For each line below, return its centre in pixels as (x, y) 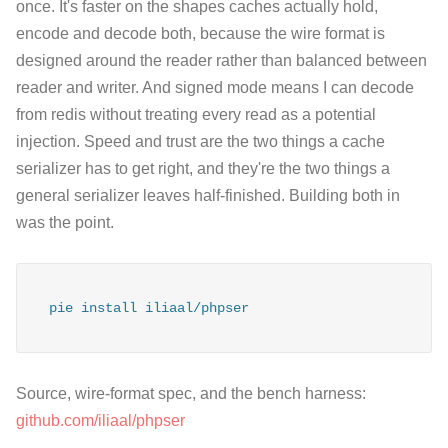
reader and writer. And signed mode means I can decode (215, 87)
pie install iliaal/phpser (149, 308)
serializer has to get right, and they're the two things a (203, 168)
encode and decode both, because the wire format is (200, 33)
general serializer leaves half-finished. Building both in (208, 195)
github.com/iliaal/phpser (100, 421)
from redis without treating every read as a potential (196, 114)
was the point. (65, 222)
